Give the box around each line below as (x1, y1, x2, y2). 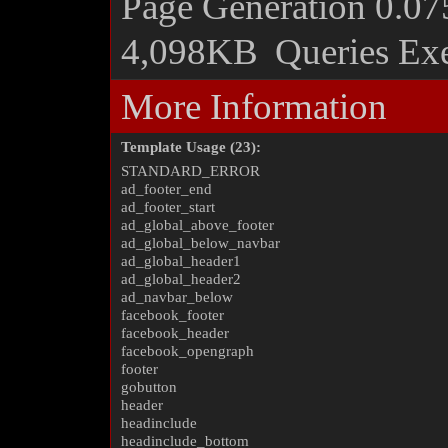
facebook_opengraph (121, 343, 254, 359)
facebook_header (121, 325, 229, 341)
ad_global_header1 (121, 253, 241, 269)
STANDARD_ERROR (121, 163, 260, 179)
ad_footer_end (121, 181, 212, 197)
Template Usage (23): (121, 139, 261, 155)
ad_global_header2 (121, 271, 241, 287)
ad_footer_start (121, 199, 215, 215)
